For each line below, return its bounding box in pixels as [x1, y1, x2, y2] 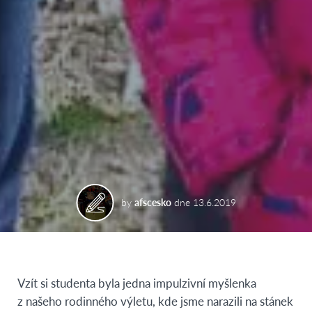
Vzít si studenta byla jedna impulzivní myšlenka [17, 274, 256, 291]
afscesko [134, 194, 171, 209]
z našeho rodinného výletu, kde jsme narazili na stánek [17, 292, 293, 309]
